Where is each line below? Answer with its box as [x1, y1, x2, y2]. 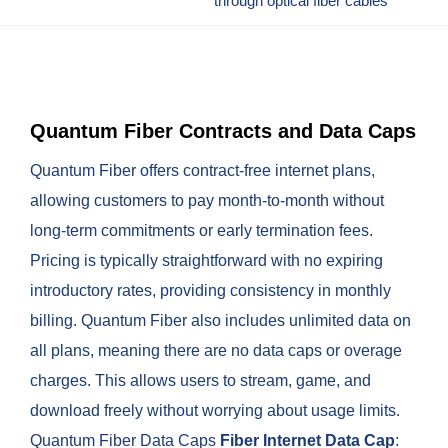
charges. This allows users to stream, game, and [30, 371, 371, 389]
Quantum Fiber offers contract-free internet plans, [30, 161, 375, 179]
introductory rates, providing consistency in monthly [30, 281, 391, 299]
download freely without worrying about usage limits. [30, 401, 400, 419]
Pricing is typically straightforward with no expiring [30, 251, 383, 269]
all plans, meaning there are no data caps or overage [30, 341, 402, 359]
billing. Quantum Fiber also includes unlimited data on [30, 311, 411, 329]
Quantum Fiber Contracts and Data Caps [30, 119, 416, 142]
